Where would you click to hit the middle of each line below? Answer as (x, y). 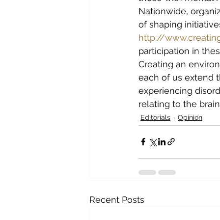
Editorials (155, 117)
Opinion (190, 117)
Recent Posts (117, 199)
